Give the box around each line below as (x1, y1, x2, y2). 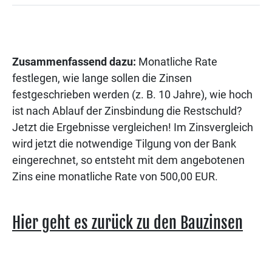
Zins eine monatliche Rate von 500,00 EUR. (12, 170, 218, 183)
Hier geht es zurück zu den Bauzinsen (12, 213, 243, 233)
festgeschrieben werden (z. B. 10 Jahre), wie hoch (12, 88, 253, 101)
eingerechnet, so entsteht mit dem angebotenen (12, 154, 245, 167)
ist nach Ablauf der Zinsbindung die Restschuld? (12, 104, 242, 118)
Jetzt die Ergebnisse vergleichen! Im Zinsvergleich (12, 121, 253, 134)
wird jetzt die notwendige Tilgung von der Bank (12, 137, 236, 151)
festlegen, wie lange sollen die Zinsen (12, 72, 192, 85)
